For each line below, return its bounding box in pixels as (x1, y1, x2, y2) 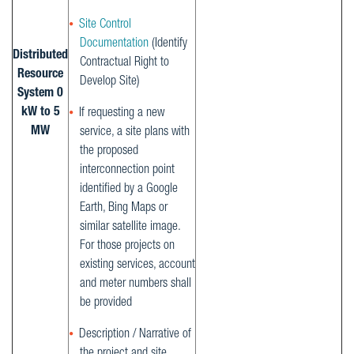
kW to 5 (21, 107, 60, 119)
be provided (80, 297, 132, 311)
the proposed (80, 145, 138, 159)
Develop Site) (80, 75, 140, 88)
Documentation (80, 37, 149, 51)
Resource (17, 69, 63, 81)
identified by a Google (80, 183, 178, 197)
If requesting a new (79, 107, 164, 121)
